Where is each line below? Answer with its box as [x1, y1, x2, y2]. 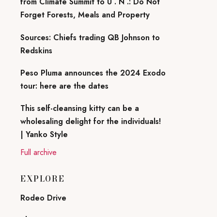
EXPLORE [20, 172, 65, 185]
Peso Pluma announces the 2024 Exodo [20, 67, 166, 78]
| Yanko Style [20, 128, 68, 140]
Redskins [20, 45, 52, 56]
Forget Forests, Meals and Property [20, 9, 150, 21]
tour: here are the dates [20, 80, 108, 92]
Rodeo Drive [20, 192, 66, 204]
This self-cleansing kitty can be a [20, 102, 139, 114]
